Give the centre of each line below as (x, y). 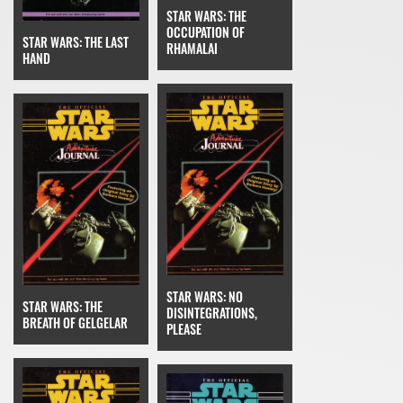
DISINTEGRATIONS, (212, 313)
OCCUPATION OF (206, 31)
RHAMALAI (192, 48)
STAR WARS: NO (205, 297)
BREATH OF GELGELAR (75, 323)
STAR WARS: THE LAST (76, 42)
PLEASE (184, 329)
